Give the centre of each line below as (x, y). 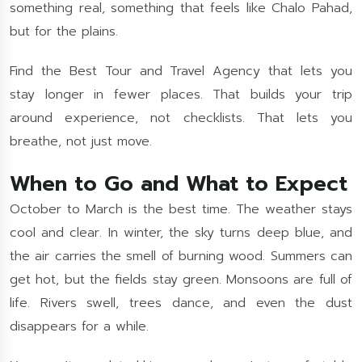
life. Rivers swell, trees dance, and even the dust (181, 303)
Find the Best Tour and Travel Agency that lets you (181, 71)
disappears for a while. (79, 326)
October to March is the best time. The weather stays (181, 209)
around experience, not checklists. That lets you (181, 118)
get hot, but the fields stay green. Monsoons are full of (181, 280)
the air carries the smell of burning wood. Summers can (181, 256)
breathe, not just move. (81, 141)
